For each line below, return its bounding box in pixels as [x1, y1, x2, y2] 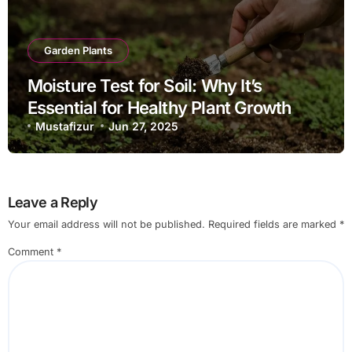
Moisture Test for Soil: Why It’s [27, 75, 262, 96]
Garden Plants [43, 43, 112, 57]
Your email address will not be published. [7, 218, 205, 231]
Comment [7, 246, 57, 258]
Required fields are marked [207, 218, 339, 231]
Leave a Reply [7, 193, 98, 211]
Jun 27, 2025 [108, 119, 179, 133]
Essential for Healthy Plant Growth [27, 97, 291, 118]
